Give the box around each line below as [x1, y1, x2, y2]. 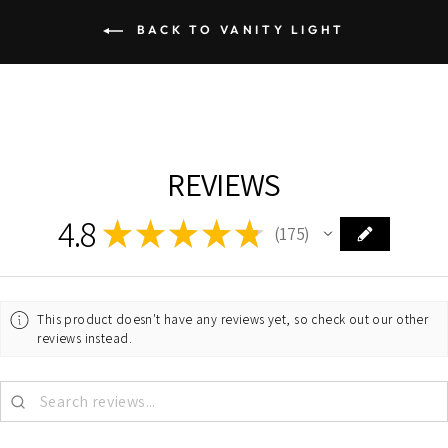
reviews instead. [37, 329, 132, 347]
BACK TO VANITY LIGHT [131, 21, 345, 37]
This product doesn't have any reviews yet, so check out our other [37, 310, 429, 328]
